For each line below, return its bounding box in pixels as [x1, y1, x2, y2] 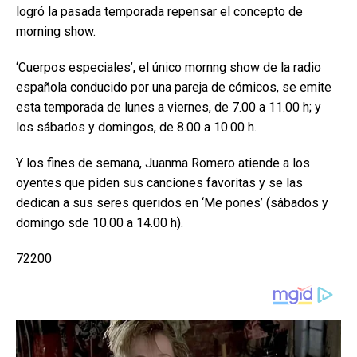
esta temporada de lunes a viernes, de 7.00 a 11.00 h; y [16, 100, 321, 115]
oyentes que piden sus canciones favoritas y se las [16, 175, 303, 190]
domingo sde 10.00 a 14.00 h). [16, 215, 183, 230]
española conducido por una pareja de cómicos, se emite [16, 80, 331, 95]
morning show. [16, 24, 96, 39]
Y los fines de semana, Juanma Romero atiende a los [16, 155, 310, 171]
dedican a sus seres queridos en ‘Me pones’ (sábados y [16, 195, 328, 210]
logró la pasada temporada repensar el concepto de [16, 4, 303, 19]
